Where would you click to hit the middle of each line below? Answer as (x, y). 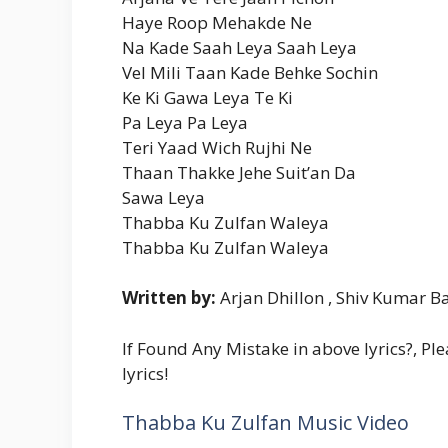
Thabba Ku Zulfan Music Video (265, 423)
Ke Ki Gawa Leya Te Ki (207, 97)
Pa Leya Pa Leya (185, 122)
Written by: (169, 298)
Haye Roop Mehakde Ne (217, 22)
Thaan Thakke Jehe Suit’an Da (239, 172)
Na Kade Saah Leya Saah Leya (239, 47)
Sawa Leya (163, 197)
